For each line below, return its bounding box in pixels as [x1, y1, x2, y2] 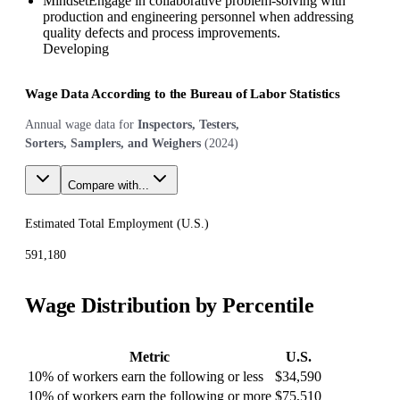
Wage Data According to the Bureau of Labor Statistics [25, 86, 340, 101]
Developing [43, 40, 109, 56]
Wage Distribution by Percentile [25, 293, 314, 317]
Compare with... [68, 178, 149, 192]
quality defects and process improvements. [43, 24, 280, 40]
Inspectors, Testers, [137, 117, 239, 131]
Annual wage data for [25, 117, 134, 131]
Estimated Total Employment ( [25, 216, 181, 230]
